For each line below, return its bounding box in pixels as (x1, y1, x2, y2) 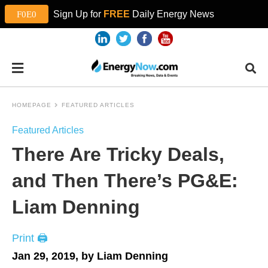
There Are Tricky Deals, (12, 144, 224, 165)
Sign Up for (48, 9, 103, 19)
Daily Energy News (130, 9, 214, 19)
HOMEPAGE (12, 102, 51, 108)
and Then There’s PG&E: (12, 170, 238, 191)
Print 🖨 (12, 232, 48, 244)
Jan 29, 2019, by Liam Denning (12, 250, 168, 262)
